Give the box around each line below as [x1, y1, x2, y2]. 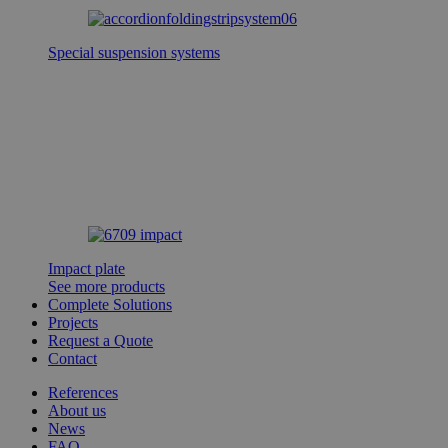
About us [48, 401, 106, 419]
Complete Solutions [48, 295, 172, 313]
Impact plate [48, 259, 125, 277]
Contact [48, 349, 97, 367]
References [48, 383, 118, 401]
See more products [48, 277, 165, 295]
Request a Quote [48, 331, 153, 349]
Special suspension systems [48, 43, 220, 61]
